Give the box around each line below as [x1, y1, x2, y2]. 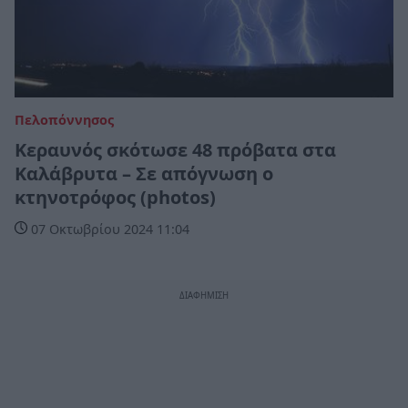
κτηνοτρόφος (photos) [15, 185, 216, 210]
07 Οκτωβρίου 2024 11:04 [27, 220, 189, 239]
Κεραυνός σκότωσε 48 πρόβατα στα [15, 138, 336, 163]
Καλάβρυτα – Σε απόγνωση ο [15, 161, 273, 187]
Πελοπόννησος [15, 111, 114, 129]
